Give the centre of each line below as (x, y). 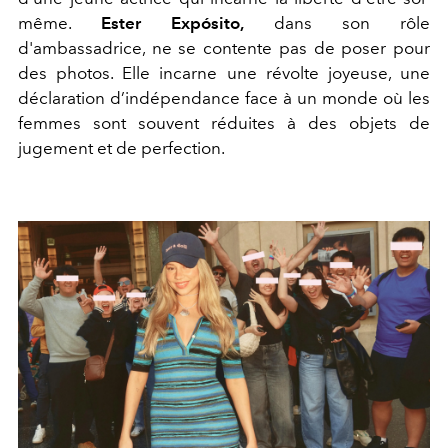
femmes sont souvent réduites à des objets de (224, 122)
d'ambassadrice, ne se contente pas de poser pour (224, 47)
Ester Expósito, (172, 22)
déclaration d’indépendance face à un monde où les (224, 97)
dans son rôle (337, 22)
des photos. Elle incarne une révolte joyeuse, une (224, 72)
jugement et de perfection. (121, 147)
